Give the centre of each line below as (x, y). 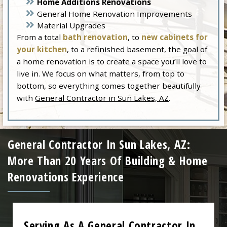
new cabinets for (175, 37)
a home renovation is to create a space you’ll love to (112, 61)
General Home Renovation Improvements (115, 13)
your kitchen (42, 49)
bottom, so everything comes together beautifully (109, 85)
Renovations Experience (66, 177)
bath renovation (96, 37)
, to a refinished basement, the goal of (137, 49)
